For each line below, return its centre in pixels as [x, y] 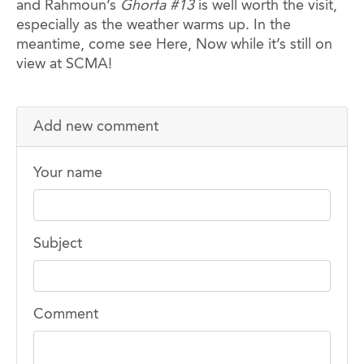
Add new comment [96, 127]
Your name [68, 173]
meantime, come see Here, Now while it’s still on [174, 45]
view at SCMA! [64, 65]
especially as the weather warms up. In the [154, 26]
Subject [58, 243]
